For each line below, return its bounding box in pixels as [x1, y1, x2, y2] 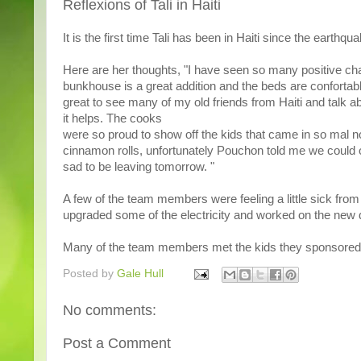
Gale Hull [117, 267, 164, 280]
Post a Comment [63, 334, 171, 351]
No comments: [63, 301, 156, 318]
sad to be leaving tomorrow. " [63, 160, 214, 173]
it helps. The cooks [63, 112, 162, 125]
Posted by [63, 267, 117, 280]
